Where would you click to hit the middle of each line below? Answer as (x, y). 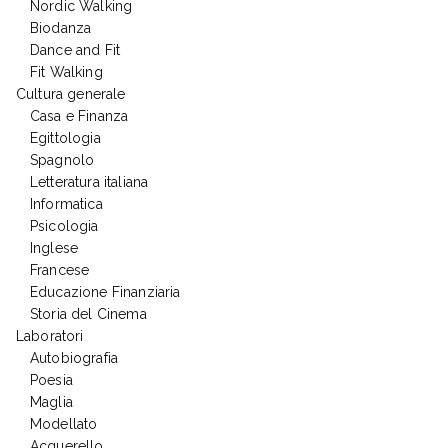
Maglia (51, 402)
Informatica (66, 204)
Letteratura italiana (89, 182)
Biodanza (61, 28)
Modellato (64, 424)
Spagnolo (62, 160)
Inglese (54, 248)
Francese (60, 270)
